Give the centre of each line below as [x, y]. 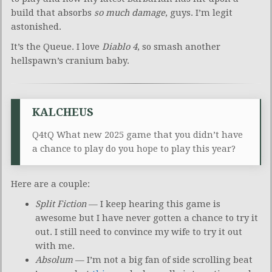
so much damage [130, 12]
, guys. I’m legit [199, 12]
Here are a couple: [50, 184]
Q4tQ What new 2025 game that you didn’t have [138, 134]
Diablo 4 [120, 46]
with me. [55, 246]
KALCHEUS [63, 112]
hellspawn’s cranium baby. [70, 60]
